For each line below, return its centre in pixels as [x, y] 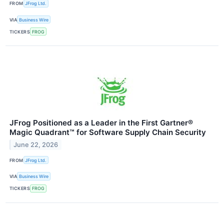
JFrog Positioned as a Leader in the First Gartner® [101, 123]
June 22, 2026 [36, 145]
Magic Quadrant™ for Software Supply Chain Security [108, 132]
